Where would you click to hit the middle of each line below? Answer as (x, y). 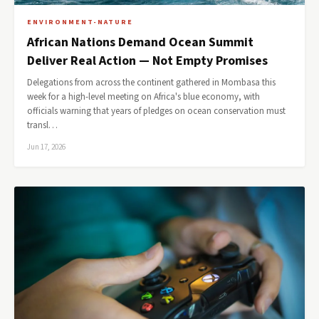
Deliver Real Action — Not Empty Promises (147, 61)
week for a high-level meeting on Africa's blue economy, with (143, 97)
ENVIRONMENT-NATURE (80, 22)
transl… (42, 125)
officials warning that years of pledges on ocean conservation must (156, 111)
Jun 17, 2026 (46, 147)
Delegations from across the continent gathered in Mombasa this (151, 83)
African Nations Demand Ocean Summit (140, 42)
